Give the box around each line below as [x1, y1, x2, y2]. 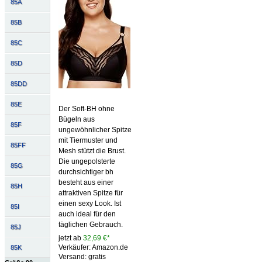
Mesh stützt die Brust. [58, 147, 126, 156]
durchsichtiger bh [58, 168, 113, 177]
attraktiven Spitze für [58, 189, 123, 198]
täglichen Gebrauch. [58, 220, 123, 229]
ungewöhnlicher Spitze [58, 126, 132, 135]
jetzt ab [58, 234, 83, 243]
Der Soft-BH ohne [58, 105, 115, 113]
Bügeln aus [58, 115, 95, 124]
